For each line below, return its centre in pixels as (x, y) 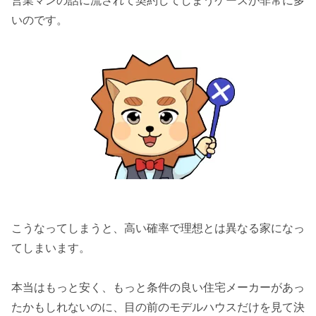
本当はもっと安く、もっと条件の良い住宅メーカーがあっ (158, 288)
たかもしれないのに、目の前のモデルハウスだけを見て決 (158, 308)
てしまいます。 (51, 248)
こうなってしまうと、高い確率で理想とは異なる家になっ (158, 229)
